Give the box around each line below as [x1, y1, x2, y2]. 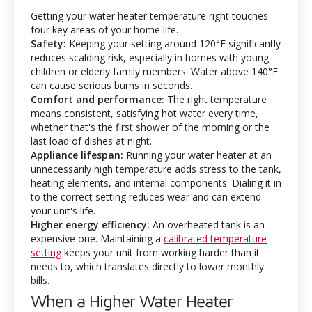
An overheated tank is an [153, 218, 265, 231]
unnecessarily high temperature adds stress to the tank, [31, 162, 281, 175]
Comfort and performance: [31, 93, 164, 106]
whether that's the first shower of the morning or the [31, 120, 270, 134]
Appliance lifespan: [31, 148, 123, 162]
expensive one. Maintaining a [31, 232, 164, 245]
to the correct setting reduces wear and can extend [31, 190, 261, 203]
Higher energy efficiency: [31, 218, 153, 231]
